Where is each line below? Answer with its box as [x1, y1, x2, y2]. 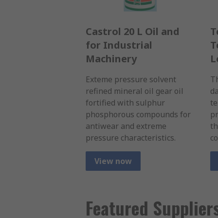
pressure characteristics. [86, 132, 176, 144]
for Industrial [86, 38, 152, 52]
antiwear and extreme [86, 121, 166, 132]
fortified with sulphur [86, 97, 165, 109]
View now [94, 156, 132, 167]
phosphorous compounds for [86, 109, 191, 120]
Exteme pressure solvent [86, 74, 176, 85]
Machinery [86, 52, 137, 66]
